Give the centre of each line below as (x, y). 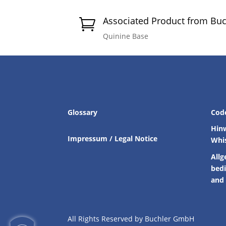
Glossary (83, 112)
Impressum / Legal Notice (113, 139)
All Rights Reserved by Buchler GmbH (131, 218)
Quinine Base (126, 36)
